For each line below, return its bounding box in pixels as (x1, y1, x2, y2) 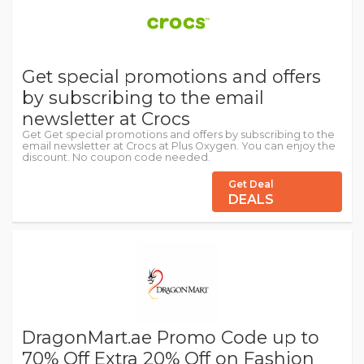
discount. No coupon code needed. (22, 151, 210, 164)
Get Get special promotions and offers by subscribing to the (22, 128, 335, 141)
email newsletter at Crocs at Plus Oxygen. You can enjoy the (22, 140, 336, 153)
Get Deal (228, 178, 274, 191)
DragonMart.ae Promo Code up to (22, 327, 319, 349)
